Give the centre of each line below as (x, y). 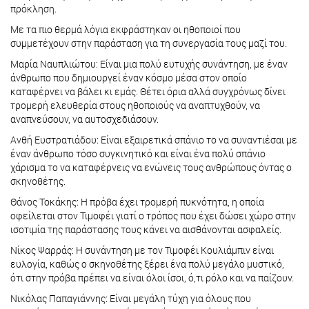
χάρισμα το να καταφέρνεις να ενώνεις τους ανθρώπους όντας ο (151, 168)
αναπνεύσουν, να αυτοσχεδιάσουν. (86, 119)
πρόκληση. (33, 9)
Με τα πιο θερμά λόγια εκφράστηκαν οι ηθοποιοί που (126, 30)
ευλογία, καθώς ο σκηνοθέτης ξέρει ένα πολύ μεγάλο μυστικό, (147, 264)
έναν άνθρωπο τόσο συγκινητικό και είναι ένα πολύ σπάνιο (138, 154)
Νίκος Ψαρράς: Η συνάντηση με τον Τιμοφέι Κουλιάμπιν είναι (142, 250)
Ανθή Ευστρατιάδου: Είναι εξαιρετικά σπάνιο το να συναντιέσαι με (154, 140)
